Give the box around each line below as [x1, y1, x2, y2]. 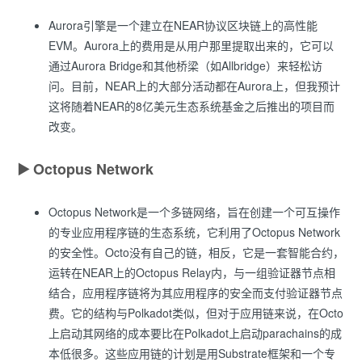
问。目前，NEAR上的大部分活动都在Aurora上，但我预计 [48, 78, 340, 95]
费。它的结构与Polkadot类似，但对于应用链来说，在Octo [48, 305, 343, 322]
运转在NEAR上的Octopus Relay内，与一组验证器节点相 [48, 264, 335, 281]
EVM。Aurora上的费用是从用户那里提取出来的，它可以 [48, 37, 334, 54]
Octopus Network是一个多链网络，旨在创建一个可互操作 [48, 204, 340, 221]
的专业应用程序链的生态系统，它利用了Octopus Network [48, 224, 340, 241]
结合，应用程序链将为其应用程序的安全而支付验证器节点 [48, 284, 343, 301]
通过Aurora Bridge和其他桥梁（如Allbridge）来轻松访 [48, 57, 322, 74]
